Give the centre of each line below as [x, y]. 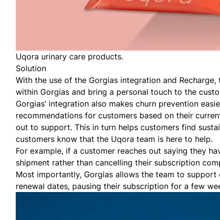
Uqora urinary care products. [69, 56]
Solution [31, 68]
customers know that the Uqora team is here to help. [114, 139]
